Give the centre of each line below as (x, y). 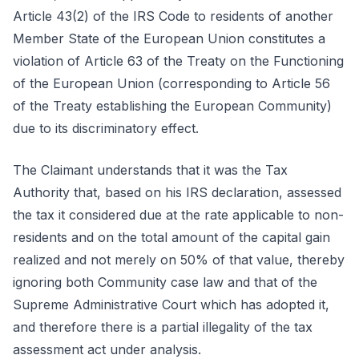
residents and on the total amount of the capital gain (171, 237)
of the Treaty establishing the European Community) (172, 106)
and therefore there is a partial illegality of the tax (163, 327)
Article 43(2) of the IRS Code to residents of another (173, 16)
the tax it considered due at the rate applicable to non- (178, 215)
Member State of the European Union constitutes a (169, 38)
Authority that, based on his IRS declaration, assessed (177, 192)
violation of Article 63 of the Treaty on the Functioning (178, 61)
